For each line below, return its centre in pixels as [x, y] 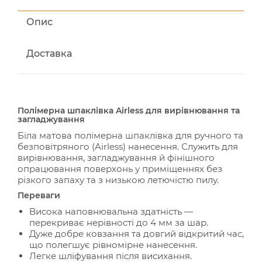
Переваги [39, 195]
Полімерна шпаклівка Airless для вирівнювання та [129, 111]
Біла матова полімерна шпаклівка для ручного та [130, 135]
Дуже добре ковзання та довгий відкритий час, [137, 234]
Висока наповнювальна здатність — [111, 211]
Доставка [49, 54]
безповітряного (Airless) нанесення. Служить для [128, 146]
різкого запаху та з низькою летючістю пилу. [118, 180]
